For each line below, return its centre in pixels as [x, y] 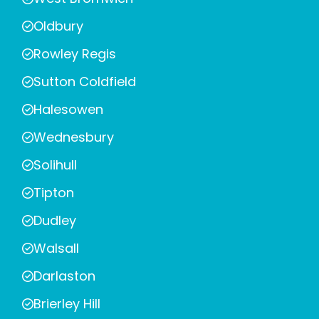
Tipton [54, 193]
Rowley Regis [75, 54]
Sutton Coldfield [85, 82]
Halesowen [68, 110]
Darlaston [64, 276]
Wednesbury [74, 137]
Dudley [55, 221]
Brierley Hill [67, 304]
